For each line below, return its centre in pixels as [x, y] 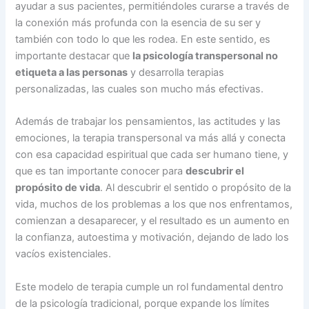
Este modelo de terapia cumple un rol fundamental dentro [150, 287]
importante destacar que [74, 56]
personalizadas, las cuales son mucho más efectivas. [141, 89]
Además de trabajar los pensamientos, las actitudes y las [148, 122]
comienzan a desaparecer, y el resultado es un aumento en [153, 221]
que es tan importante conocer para [101, 171]
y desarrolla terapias [176, 73]
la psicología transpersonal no [206, 56]
